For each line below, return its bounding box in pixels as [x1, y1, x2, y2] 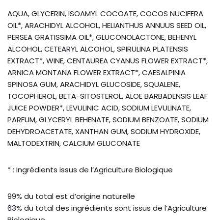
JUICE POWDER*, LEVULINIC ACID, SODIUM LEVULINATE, [7, 103, 191, 113]
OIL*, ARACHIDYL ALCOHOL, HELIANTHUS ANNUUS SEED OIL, [7, 20, 206, 31]
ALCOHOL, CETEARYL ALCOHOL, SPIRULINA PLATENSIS [7, 44, 188, 55]
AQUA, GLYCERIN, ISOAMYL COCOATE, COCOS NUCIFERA [7, 8, 203, 19]
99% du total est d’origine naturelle [7, 191, 135, 202]
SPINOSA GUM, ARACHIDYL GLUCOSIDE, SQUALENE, [7, 79, 180, 90]
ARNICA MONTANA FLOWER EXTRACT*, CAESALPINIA [7, 67, 186, 78]
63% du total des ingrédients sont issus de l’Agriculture [7, 203, 207, 214]
